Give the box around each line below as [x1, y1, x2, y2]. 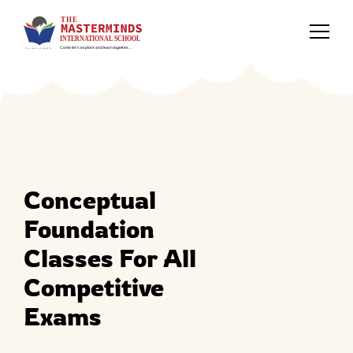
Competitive [24, 271, 164, 303]
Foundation [24, 213, 154, 244]
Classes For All [24, 242, 196, 273]
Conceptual [24, 184, 156, 215]
